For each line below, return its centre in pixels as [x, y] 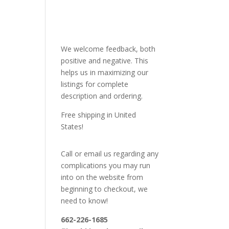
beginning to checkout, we [105, 189]
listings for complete [95, 84]
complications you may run [106, 165]
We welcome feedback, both [108, 49]
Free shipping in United [99, 115]
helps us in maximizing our [105, 72]
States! [72, 127]
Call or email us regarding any [110, 154]
